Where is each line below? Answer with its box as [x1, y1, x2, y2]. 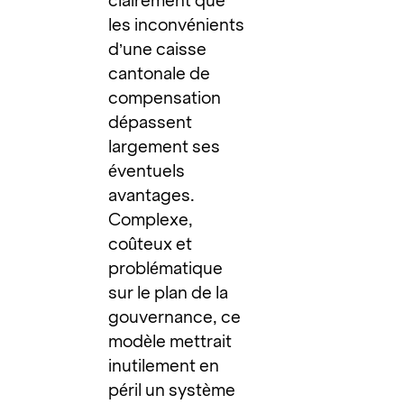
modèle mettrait [108, 331, 233, 351]
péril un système [108, 380, 236, 399]
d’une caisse [108, 39, 207, 59]
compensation [108, 87, 222, 107]
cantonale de [108, 63, 211, 83]
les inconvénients [108, 14, 245, 34]
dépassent [108, 112, 193, 132]
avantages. [108, 185, 196, 205]
